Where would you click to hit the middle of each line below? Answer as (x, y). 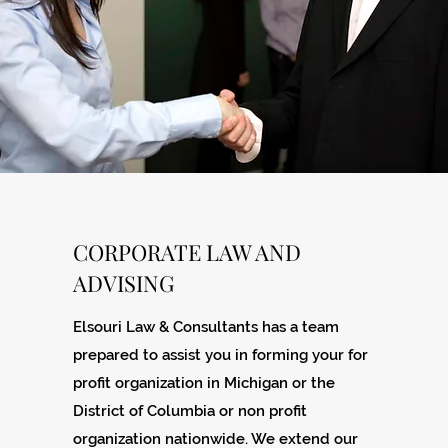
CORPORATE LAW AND (187, 252)
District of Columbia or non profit (190, 411)
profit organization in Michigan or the (204, 383)
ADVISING (124, 283)
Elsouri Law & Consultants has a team (206, 327)
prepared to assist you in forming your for (221, 355)
